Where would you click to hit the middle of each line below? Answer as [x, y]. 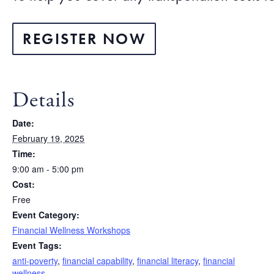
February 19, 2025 [48, 139]
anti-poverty [35, 261]
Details [43, 101]
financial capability [97, 261]
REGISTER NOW [84, 39]
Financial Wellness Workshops [71, 230]
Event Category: [46, 215]
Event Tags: [37, 246]
